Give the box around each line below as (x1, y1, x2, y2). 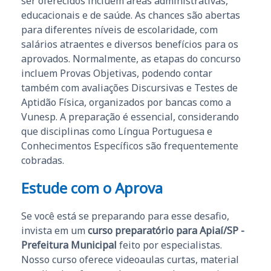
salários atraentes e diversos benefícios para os (21, 37, 238, 51)
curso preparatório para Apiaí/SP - (88, 223, 244, 237)
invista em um (21, 223, 88, 237)
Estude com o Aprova (21, 177, 163, 198)
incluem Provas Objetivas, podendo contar (21, 66, 212, 80)
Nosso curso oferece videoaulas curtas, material (21, 252, 239, 266)
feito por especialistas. (117, 238, 222, 252)
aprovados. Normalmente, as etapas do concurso (21, 51, 241, 65)
